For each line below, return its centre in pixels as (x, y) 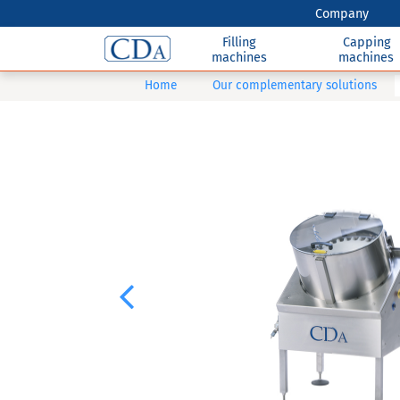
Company (342, 13)
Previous (146, 301)
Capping (366, 42)
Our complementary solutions (295, 85)
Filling (239, 42)
